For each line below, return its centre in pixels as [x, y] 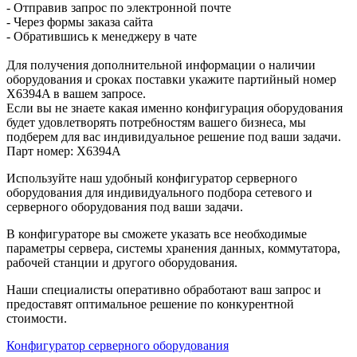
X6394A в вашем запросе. [76, 93]
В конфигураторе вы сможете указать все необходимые [158, 233]
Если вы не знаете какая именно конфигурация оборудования [175, 108]
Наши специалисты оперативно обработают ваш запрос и [164, 289]
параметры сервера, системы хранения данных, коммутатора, [173, 248]
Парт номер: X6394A [64, 151]
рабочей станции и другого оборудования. [122, 262]
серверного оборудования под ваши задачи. [125, 206]
